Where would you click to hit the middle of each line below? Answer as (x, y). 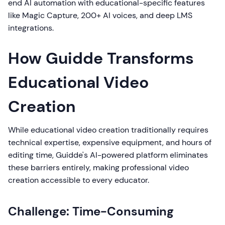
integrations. (31, 28)
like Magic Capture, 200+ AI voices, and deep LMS (100, 15)
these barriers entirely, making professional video (98, 167)
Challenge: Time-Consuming (91, 211)
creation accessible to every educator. (79, 180)
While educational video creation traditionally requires (108, 130)
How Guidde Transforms (101, 58)
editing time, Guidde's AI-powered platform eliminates (108, 155)
